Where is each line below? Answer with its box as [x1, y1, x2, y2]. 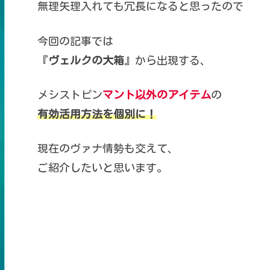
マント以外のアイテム [102, 89, 211, 100]
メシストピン [37, 89, 102, 100]
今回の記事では [37, 35, 113, 46]
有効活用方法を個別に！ [37, 108, 157, 119]
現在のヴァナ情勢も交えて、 [37, 142, 178, 154]
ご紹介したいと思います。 [37, 162, 168, 173]
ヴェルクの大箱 [48, 54, 124, 66]
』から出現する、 [124, 54, 211, 66]
